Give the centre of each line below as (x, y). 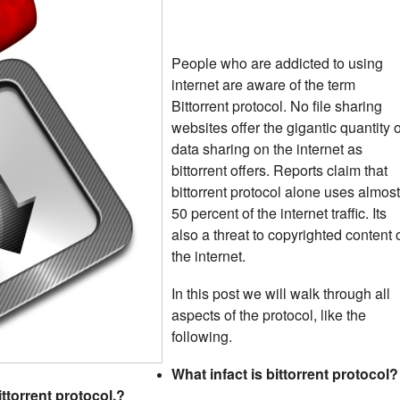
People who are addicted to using (277, 63)
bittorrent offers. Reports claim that (279, 170)
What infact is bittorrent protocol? (285, 374)
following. (202, 336)
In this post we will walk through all (281, 293)
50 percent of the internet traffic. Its (279, 213)
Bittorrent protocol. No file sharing (277, 106)
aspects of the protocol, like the (269, 315)
